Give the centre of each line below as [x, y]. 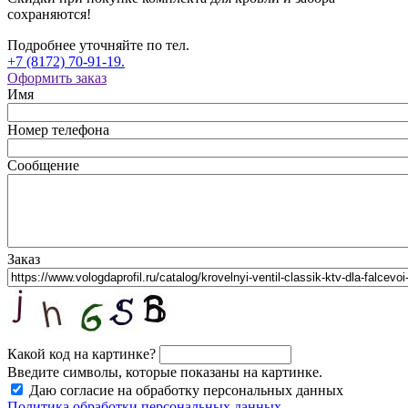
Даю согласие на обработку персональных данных [186, 390]
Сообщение [43, 165]
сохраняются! [49, 14]
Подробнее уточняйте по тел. [98, 45]
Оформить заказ [57, 77]
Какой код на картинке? [82, 353]
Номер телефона [58, 129]
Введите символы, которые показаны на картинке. [165, 372]
